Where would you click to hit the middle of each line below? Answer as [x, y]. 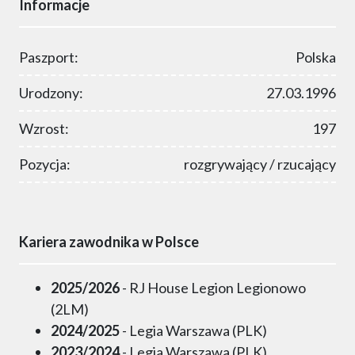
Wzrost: [44, 129]
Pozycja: [45, 164]
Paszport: [49, 57]
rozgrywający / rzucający [260, 164]
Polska [316, 57]
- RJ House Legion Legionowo [213, 288]
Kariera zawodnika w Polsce [109, 242]
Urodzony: [51, 93]
